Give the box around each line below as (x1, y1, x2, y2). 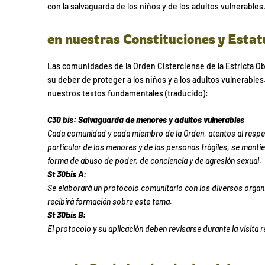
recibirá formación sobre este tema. (47, 196, 172, 206)
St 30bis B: (47, 209, 86, 220)
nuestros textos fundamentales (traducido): (47, 88, 208, 98)
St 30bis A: (47, 169, 86, 179)
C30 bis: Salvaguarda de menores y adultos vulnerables (47, 114, 244, 125)
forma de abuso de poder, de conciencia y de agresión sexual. (47, 155, 261, 166)
